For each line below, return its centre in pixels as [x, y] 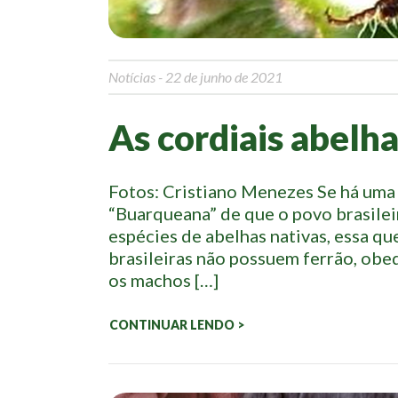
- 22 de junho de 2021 [219, 77]
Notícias [132, 77]
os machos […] [163, 280]
